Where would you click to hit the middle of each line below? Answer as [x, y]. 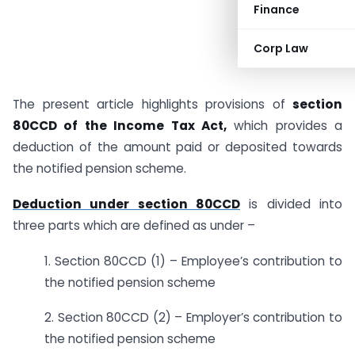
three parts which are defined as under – [134, 225]
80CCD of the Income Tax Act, [120, 126]
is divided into [291, 204]
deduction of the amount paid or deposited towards [177, 147]
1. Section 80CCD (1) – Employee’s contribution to [193, 261]
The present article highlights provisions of [153, 104]
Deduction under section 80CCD [126, 204]
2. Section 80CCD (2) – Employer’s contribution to [193, 318]
